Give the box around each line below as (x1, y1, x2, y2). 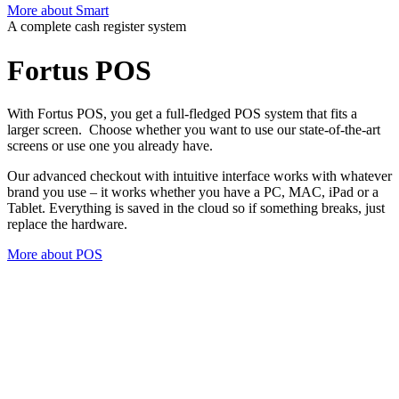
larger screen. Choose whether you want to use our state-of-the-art (7, 122, 380, 138)
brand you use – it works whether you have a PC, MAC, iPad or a (7, 184, 379, 200)
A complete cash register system (7, 19, 186, 35)
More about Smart (7, 3, 109, 19)
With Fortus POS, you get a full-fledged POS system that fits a (7, 106, 357, 122)
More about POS (7, 247, 102, 263)
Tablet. (7, 200, 49, 216)
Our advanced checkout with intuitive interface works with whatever (7, 168, 392, 184)
